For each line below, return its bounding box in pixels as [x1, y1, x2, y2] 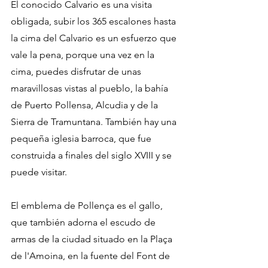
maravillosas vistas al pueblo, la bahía [11, 83, 170, 95]
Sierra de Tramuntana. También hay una [11, 116, 179, 128]
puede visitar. [11, 166, 67, 178]
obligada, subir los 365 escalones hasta [11, 16, 178, 28]
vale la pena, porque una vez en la [11, 49, 157, 61]
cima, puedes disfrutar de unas [11, 66, 144, 78]
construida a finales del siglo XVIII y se [11, 150, 174, 162]
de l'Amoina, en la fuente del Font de [11, 250, 172, 262]
